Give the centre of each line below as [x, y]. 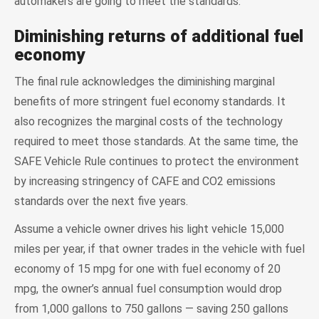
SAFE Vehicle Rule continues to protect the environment [157, 161]
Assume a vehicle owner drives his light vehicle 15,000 [149, 229]
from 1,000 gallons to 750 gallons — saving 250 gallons [151, 308]
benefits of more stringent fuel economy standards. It [150, 101]
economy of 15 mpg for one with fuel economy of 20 [147, 268]
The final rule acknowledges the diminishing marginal [145, 81]
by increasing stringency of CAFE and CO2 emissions [145, 181]
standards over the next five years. [101, 201]
